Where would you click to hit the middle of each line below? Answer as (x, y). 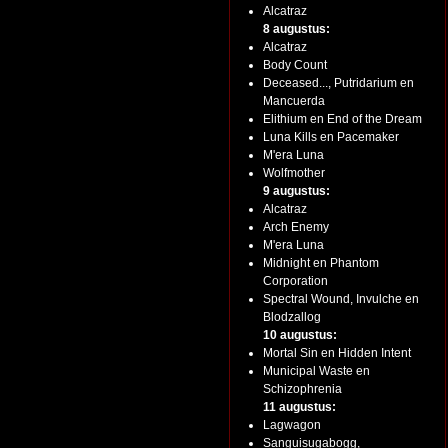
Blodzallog (292, 317)
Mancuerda (294, 101)
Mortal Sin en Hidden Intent (337, 353)
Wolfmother (294, 173)
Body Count (295, 65)
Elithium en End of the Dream (342, 119)
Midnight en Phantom (321, 263)
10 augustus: (300, 335)
